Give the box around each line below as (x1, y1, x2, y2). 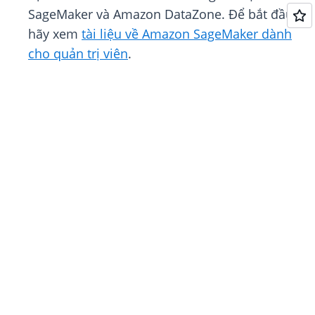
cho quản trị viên (28, 45, 128, 63)
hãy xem (28, 25, 82, 43)
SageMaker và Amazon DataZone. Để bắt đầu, (28, 6, 296, 23)
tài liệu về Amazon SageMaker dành (82, 25, 292, 43)
